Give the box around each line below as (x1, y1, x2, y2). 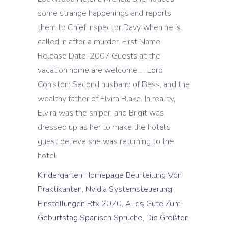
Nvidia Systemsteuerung (85, 184, 172, 195)
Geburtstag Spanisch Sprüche (38, 212, 142, 223)
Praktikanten (38, 184, 82, 195)
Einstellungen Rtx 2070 (38, 198, 122, 209)
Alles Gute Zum (125, 198, 181, 209)
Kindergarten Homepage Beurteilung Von (38, 169, 182, 181)
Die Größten (146, 212, 189, 223)
